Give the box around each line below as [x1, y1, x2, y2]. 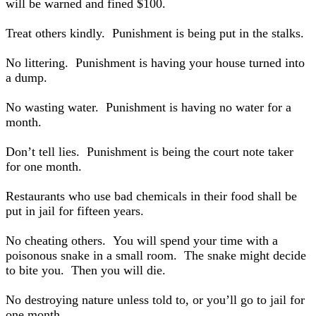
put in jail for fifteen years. [6, 204, 144, 218]
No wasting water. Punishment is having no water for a [6, 100, 291, 114]
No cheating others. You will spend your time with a [6, 233, 278, 248]
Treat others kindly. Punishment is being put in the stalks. [6, 26, 304, 40]
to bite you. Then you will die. [6, 263, 166, 277]
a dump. [6, 71, 47, 85]
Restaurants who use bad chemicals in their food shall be [6, 189, 297, 203]
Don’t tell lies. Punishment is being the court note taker [6, 145, 293, 159]
